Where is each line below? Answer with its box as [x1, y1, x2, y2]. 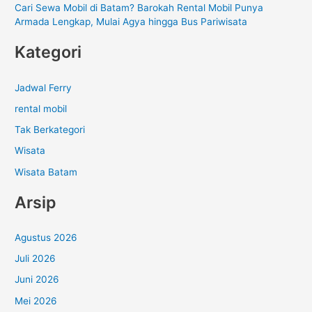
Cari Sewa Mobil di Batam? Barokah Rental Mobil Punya [15, 2, 264, 14]
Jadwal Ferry [15, 81, 72, 93]
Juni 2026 [15, 274, 60, 286]
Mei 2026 [15, 295, 58, 306]
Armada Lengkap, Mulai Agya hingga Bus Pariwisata [15, 16, 248, 28]
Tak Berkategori [15, 124, 86, 135]
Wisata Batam [15, 166, 78, 178]
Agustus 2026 [15, 231, 78, 243]
